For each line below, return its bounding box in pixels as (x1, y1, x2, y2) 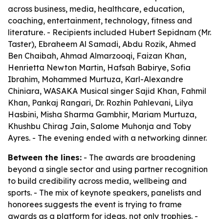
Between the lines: (8, 153, 82, 162)
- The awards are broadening (82, 153, 196, 162)
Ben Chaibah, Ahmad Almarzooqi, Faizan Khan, (8, 51, 186, 61)
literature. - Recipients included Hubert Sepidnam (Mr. (8, 27, 211, 37)
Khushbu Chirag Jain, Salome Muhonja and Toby (8, 121, 191, 131)
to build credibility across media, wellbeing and (8, 176, 187, 186)
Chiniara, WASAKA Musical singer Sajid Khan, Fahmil (8, 86, 206, 96)
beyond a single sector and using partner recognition (8, 164, 208, 174)
